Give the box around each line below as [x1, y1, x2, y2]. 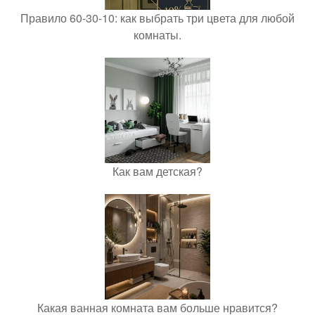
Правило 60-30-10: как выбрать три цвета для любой [20, 9, 295, 26]
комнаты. [134, 26, 181, 43]
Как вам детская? [112, 162, 202, 179]
